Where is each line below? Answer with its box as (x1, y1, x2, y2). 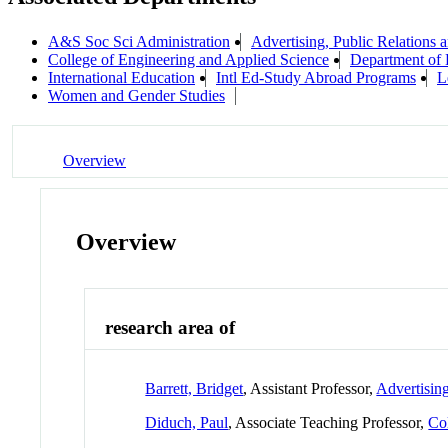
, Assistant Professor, (243, 379, 377, 397)
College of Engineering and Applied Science (48, 51, 329, 69)
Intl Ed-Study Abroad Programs (216, 69, 416, 87)
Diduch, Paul (145, 413, 229, 431)
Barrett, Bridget (145, 379, 244, 397)
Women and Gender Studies (48, 87, 225, 105)
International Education (48, 69, 195, 87)
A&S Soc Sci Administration (48, 33, 230, 51)
